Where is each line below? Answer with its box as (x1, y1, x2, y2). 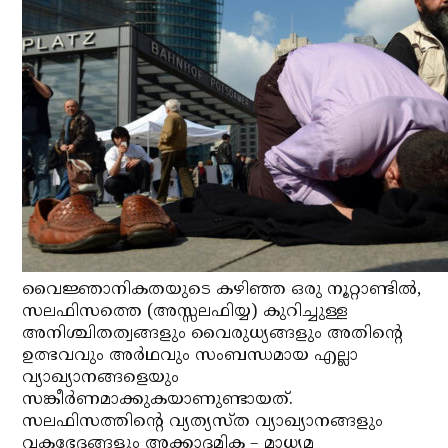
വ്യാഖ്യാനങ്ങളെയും (22, 367, 180, 389)
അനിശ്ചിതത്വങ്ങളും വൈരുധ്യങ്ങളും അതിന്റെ (22, 323, 404, 345)
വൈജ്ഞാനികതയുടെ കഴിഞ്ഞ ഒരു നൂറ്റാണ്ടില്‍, (22, 279, 422, 301)
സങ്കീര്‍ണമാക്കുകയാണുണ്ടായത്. (22, 389, 294, 411)
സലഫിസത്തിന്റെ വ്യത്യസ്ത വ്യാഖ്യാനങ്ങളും (22, 411, 384, 433)
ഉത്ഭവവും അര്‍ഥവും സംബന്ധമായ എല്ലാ (22, 345, 359, 367)
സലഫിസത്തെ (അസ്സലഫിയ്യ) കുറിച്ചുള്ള (22, 301, 349, 323)
